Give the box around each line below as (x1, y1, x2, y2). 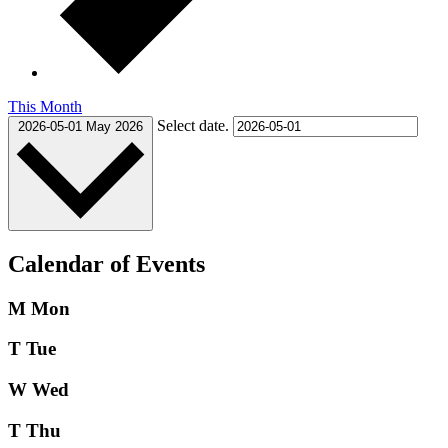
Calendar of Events (8, 250, 205, 277)
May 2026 (86, 119, 143, 135)
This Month (8, 98, 82, 116)
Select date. (157, 117, 233, 135)
